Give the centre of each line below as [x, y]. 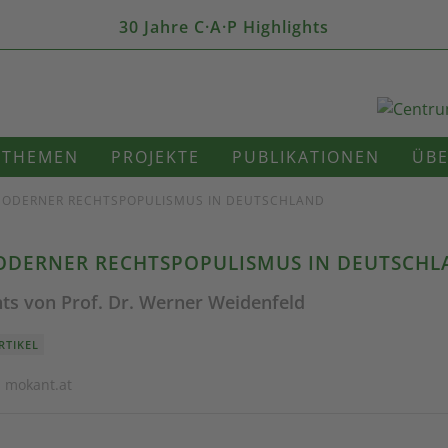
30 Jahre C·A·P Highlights [224, 27]
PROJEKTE [155, 157]
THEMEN [40, 157]
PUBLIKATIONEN [306, 157]
